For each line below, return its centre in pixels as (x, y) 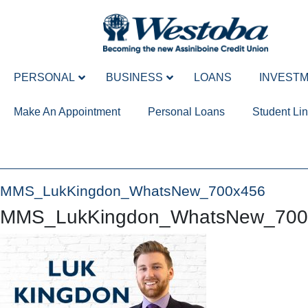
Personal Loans (186, 111)
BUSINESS (134, 77)
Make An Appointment (67, 111)
